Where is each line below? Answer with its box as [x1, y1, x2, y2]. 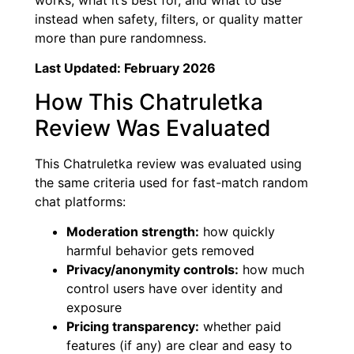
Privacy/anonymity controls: [66, 262, 239, 278]
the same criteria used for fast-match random [35, 174, 308, 190]
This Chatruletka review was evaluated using [35, 155, 302, 171]
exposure [66, 299, 122, 316]
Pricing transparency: [66, 318, 199, 335]
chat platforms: [35, 193, 126, 209]
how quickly [199, 224, 275, 240]
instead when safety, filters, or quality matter [35, 10, 303, 27]
